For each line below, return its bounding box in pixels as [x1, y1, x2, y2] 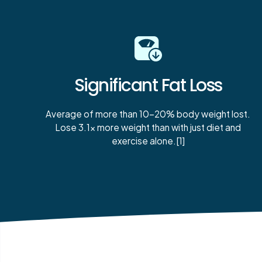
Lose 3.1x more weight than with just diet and [55, 122, 242, 133]
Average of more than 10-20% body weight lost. [46, 108, 251, 120]
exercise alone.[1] [111, 135, 185, 147]
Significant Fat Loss [74, 73, 222, 97]
